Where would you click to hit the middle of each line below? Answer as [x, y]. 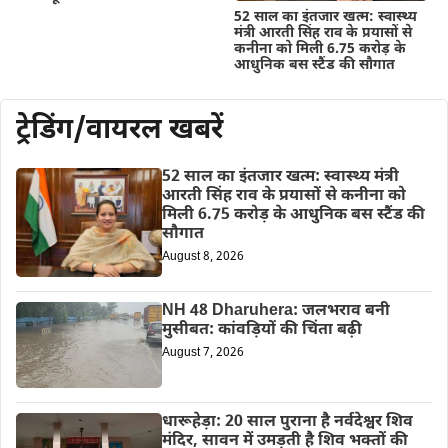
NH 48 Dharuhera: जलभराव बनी [275, 311]
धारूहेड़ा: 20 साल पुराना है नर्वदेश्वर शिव [287, 423]
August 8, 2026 [202, 256]
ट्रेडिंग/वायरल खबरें [119, 130]
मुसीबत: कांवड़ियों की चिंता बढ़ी [261, 330]
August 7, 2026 [202, 352]
